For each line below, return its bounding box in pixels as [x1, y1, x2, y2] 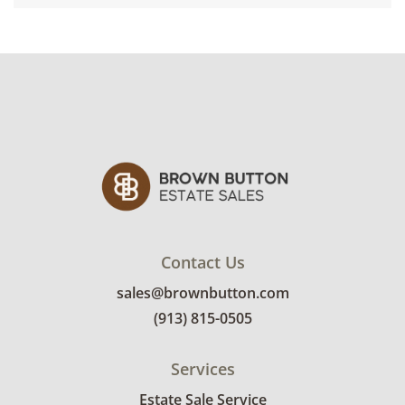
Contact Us [160, 251, 245, 274]
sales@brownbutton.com [116, 283, 289, 304]
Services [170, 358, 235, 381]
